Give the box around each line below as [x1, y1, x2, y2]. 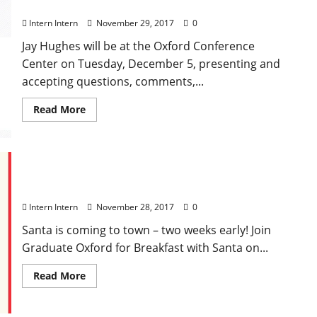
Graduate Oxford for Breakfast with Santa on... [21, 240, 268, 256]
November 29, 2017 [93, 17, 176, 30]
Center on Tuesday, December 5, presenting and [21, 56, 280, 72]
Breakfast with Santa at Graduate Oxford [21, 181, 255, 197]
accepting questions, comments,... [21, 74, 204, 90]
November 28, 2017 [93, 201, 176, 214]
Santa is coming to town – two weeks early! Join [21, 222, 271, 238]
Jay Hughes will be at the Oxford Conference [21, 38, 255, 54]
